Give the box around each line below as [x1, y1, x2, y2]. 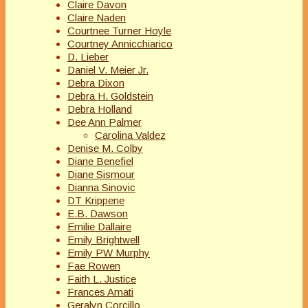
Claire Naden [67, 12, 126, 24]
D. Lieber [67, 51, 109, 63]
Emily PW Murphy [67, 247, 150, 259]
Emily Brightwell [67, 234, 140, 246]
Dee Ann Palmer [67, 116, 142, 129]
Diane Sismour [67, 168, 135, 181]
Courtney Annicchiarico [67, 38, 173, 50]
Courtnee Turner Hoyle [67, 25, 171, 37]
